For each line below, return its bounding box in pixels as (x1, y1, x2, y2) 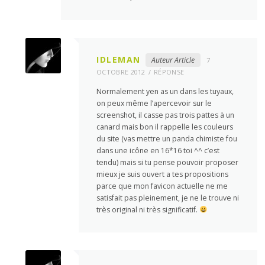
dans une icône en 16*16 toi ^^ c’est (96, 146, 220, 156)
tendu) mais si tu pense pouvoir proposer (96, 157, 239, 168)
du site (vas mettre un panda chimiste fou (96, 134, 238, 144)
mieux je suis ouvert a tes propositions (96, 169, 229, 180)
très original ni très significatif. (96, 205, 200, 215)
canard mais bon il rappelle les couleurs (96, 122, 234, 132)
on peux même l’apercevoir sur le (96, 98, 212, 109)
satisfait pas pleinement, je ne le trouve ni (96, 193, 240, 203)
